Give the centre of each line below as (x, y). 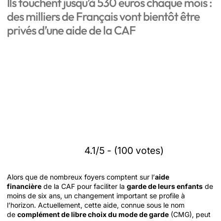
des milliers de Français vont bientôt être (103, 16)
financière (24, 186)
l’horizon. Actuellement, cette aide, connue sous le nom (96, 205)
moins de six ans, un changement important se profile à (96, 196)
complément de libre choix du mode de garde (93, 214)
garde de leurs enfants (165, 186)
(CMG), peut (190, 214)
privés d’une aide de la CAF (71, 30)
